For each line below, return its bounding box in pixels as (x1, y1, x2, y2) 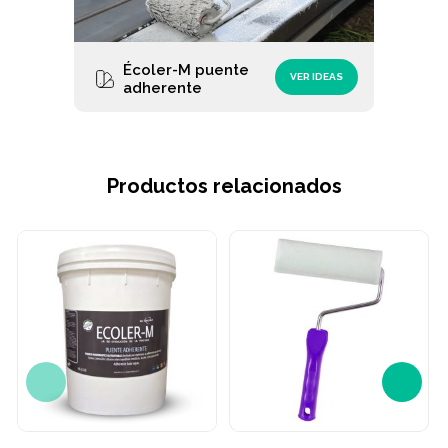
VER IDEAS (289, 70, 343, 82)
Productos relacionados (106, 173, 342, 198)
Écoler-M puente (122, 61, 249, 80)
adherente (122, 79, 202, 98)
